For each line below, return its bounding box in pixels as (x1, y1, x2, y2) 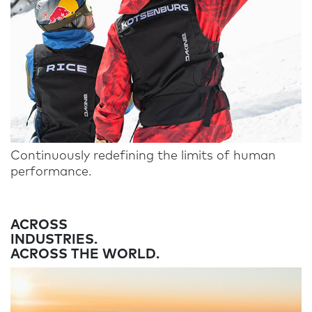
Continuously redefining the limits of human (10, 150, 276, 162)
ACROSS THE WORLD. (10, 248, 159, 261)
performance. (10, 166, 92, 178)
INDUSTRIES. (10, 233, 101, 247)
